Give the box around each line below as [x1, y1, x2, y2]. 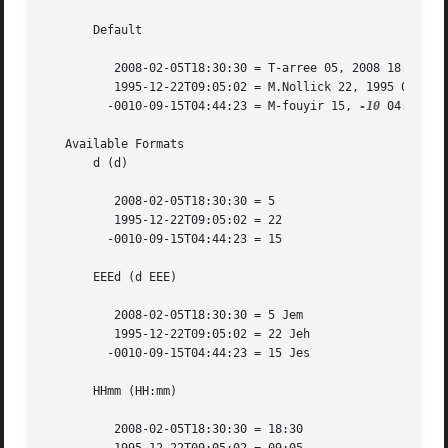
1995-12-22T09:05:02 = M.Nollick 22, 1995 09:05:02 [44, 80, 101, 95]
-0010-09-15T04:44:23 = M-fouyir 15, [100, 99, 360, 114]
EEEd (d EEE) [44, 270, 178, 285]
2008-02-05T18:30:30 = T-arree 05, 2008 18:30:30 [44, 61, 101, 76]
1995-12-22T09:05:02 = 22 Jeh [44, 327, 101, 342]
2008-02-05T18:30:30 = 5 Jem [44, 308, 101, 323]
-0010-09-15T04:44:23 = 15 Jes [44, 346, 101, 361]
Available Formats [44, 137, 185, 152]
